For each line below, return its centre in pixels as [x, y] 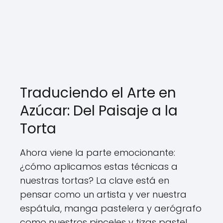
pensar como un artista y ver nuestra [103, 194]
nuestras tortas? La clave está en [95, 180]
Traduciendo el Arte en [98, 93]
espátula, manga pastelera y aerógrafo [111, 208]
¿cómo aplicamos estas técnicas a [99, 167]
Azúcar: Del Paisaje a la [99, 111]
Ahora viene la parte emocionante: [98, 153]
